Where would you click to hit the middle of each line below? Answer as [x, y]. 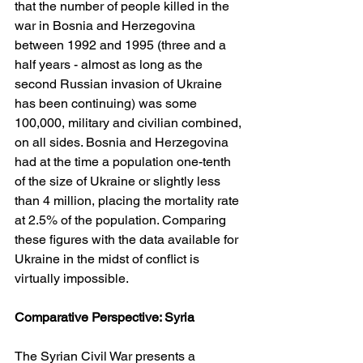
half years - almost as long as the [110, 64]
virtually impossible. [72, 278]
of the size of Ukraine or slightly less [119, 181]
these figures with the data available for [128, 239]
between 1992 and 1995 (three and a [122, 45]
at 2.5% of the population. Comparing [122, 220]
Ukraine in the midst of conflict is [109, 258]
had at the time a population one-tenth [124, 161]
